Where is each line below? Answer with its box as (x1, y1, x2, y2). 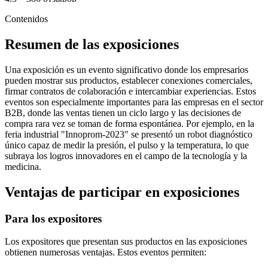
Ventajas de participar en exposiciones (5, 184, 239, 200)
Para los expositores (5, 212, 102, 225)
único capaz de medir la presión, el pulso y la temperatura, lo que (5, 139, 249, 150)
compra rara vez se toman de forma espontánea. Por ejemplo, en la (5, 118, 254, 129)
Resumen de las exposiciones (5, 36, 179, 52)
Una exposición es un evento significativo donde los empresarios (5, 64, 248, 75)
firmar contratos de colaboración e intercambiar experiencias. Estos (5, 86, 256, 96)
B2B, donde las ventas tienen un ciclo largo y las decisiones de (5, 107, 241, 118)
